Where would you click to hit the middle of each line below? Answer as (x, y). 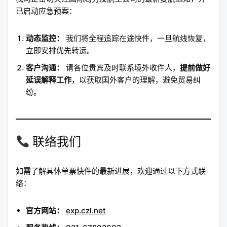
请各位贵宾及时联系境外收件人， (122, 68)
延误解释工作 (49, 80)
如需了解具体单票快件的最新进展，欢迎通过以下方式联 (111, 171)
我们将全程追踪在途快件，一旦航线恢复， (137, 39)
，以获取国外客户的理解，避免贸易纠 (136, 80)
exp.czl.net (86, 211)
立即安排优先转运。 (60, 51)
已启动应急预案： (46, 11)
